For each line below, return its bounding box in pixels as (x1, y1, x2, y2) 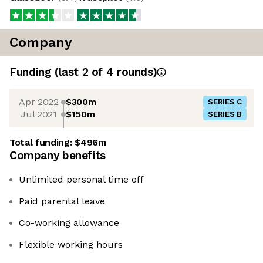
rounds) (113, 65, 157, 79)
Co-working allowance (19, 217, 119, 229)
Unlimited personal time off (19, 174, 144, 186)
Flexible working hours (19, 239, 123, 251)
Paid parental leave (19, 195, 105, 207)
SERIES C (208, 97, 242, 107)
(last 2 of (54, 65, 106, 79)
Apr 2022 (19, 96, 59, 107)
